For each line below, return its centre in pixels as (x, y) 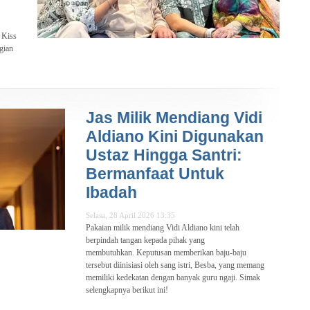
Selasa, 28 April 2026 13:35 (130, 216)
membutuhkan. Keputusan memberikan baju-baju (166, 253)
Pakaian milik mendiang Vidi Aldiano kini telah (163, 228)
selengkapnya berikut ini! (127, 290)
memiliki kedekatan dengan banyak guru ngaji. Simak (173, 278)
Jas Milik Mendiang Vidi (174, 118)
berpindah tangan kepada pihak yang (145, 240)
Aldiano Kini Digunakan (175, 137)
